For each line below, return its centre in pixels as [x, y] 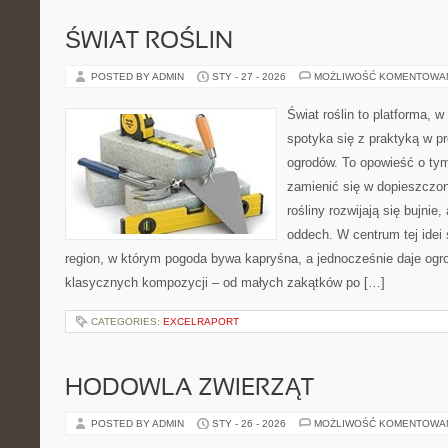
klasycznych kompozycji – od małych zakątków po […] [225, 282]
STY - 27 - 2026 [249, 76]
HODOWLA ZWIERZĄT [189, 389]
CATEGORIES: [127, 321]
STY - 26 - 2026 [249, 423]
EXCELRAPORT [201, 321]
